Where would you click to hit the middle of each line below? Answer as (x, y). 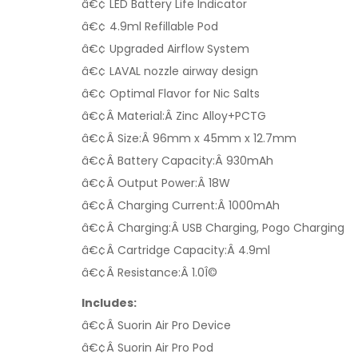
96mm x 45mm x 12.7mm (225, 138)
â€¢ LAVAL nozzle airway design (170, 71)
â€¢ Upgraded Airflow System (165, 49)
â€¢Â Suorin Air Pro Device (156, 325)
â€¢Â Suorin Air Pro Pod (147, 348)
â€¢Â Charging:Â (132, 228)
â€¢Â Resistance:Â (137, 272)
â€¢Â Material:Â (129, 116)
